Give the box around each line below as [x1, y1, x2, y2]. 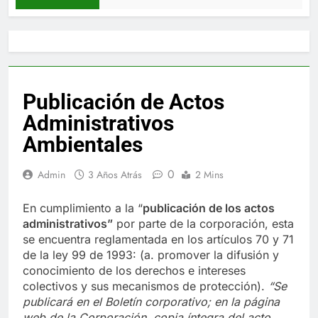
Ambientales [23, 131, 143, 157]
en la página [214, 294, 280, 309]
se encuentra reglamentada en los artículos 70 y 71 [23, 231, 294, 246]
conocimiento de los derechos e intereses [23, 263, 246, 278]
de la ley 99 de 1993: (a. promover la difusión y [23, 247, 279, 262]
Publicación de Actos [23, 89, 224, 114]
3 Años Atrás [88, 167, 142, 182]
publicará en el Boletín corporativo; [23, 294, 214, 309]
